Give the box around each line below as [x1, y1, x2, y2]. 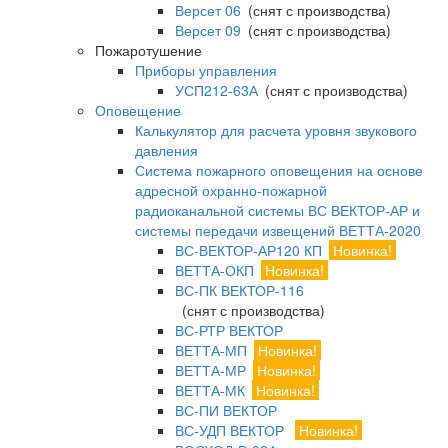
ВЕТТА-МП [175, 340, 247, 360]
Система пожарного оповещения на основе [135, 160, 423, 180]
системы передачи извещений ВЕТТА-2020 [135, 220, 421, 240]
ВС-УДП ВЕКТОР [175, 420, 288, 440]
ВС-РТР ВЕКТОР [175, 320, 283, 340]
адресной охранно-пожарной [135, 180, 327, 200]
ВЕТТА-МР [175, 360, 246, 380]
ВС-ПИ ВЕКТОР [175, 400, 277, 420]
